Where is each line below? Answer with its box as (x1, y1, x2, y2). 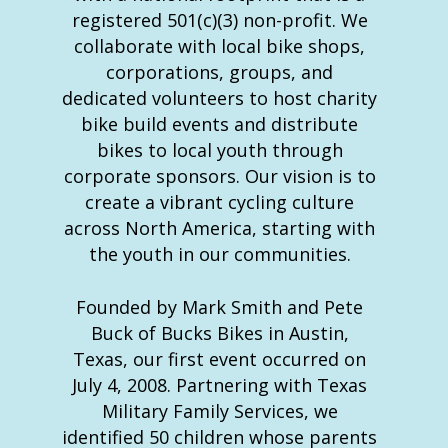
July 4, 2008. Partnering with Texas (72, 373, 368, 398)
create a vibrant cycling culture (85, 190, 355, 215)
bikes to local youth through (96, 138, 343, 163)
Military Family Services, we (101, 399, 338, 424)
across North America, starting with (64, 216, 376, 241)
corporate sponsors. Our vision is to (63, 164, 376, 189)
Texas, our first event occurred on (73, 347, 367, 372)
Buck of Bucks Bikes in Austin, (90, 321, 349, 346)
